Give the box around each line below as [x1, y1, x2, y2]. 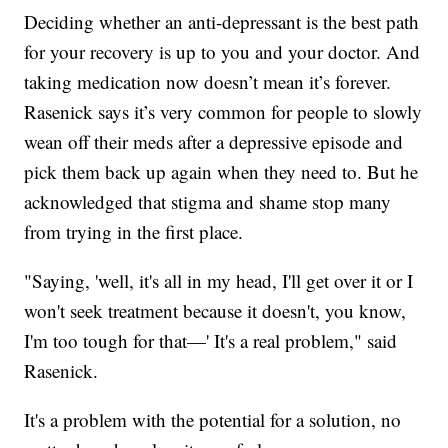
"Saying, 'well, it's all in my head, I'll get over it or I [24, 268, 414, 294]
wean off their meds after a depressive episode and [24, 129, 404, 155]
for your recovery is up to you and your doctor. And [24, 39, 421, 65]
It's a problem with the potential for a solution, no [24, 407, 402, 433]
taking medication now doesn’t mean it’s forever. [24, 69, 392, 95]
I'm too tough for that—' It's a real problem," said [24, 328, 398, 354]
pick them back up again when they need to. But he [24, 159, 419, 185]
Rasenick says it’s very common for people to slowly [24, 99, 423, 125]
